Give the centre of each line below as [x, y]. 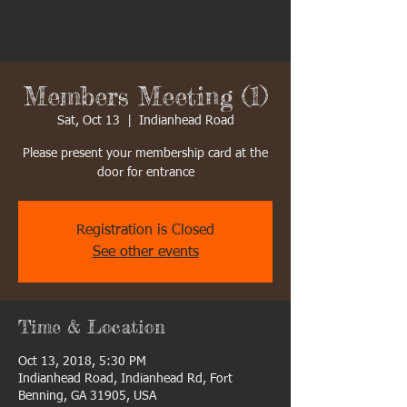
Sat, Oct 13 [88, 121]
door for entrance [145, 173]
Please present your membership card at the [145, 154]
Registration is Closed [145, 231]
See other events [145, 253]
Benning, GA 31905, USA [87, 396]
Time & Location [92, 327]
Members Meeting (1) [145, 96]
